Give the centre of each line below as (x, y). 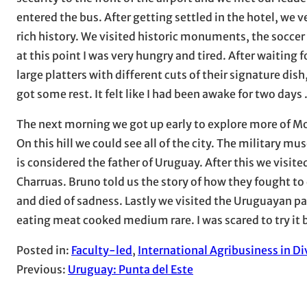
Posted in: (44, 250)
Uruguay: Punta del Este (131, 270)
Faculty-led (102, 250)
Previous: (42, 270)
